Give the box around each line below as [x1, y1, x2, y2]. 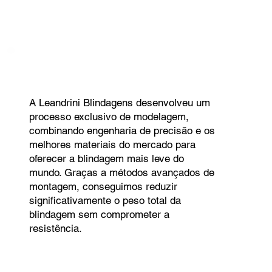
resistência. [29, 222, 82, 235]
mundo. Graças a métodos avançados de [29, 166, 214, 179]
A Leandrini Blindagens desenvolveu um [29, 97, 210, 109]
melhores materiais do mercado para [29, 138, 195, 151]
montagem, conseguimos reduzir [29, 180, 177, 193]
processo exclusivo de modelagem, [29, 110, 189, 123]
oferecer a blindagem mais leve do [29, 152, 184, 165]
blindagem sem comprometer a [29, 208, 169, 221]
